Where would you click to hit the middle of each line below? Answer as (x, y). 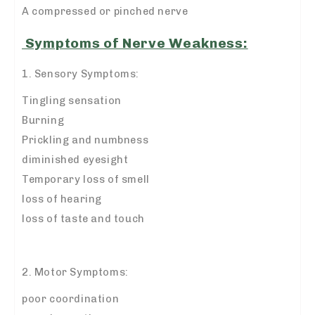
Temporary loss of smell (86, 180)
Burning (43, 121)
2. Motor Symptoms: (75, 272)
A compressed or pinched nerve (105, 11)
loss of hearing (62, 199)
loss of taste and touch (83, 219)
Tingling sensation (72, 101)
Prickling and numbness (85, 140)
